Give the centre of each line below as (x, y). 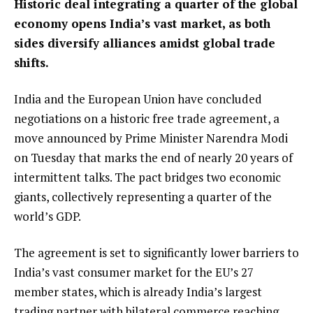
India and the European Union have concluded (138, 99)
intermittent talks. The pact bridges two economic (147, 177)
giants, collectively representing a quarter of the (143, 196)
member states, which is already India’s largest (138, 291)
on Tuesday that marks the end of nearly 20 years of (153, 157)
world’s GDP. (48, 216)
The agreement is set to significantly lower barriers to (156, 252)
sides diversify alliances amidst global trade (145, 43)
